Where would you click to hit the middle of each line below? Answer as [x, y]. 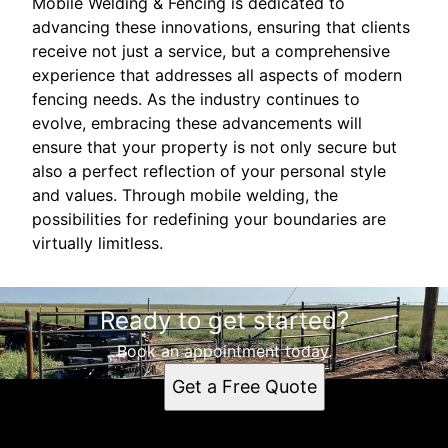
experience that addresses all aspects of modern [217, 74]
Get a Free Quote [244, 386]
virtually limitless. [97, 242]
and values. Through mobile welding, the [185, 194]
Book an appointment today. [224, 350]
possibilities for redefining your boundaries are [209, 218]
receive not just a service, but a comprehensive [211, 50]
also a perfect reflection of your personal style [209, 170]
